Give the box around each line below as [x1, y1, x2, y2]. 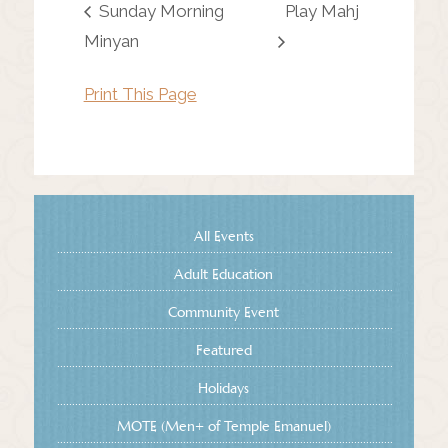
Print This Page [83, 84, 197, 105]
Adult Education [174, 265, 274, 284]
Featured [195, 341, 252, 360]
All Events [193, 227, 254, 246]
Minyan [83, 31, 139, 52]
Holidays [198, 379, 250, 398]
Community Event [168, 303, 280, 322]
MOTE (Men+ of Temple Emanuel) [116, 417, 331, 436]
